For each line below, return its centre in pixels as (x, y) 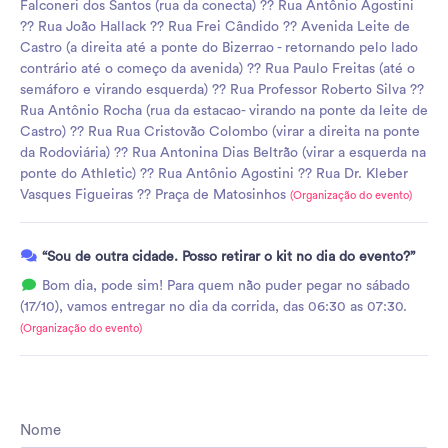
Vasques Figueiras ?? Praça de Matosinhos (155, 194)
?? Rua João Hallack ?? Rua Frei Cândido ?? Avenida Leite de (215, 26)
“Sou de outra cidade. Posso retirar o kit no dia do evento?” (226, 256)
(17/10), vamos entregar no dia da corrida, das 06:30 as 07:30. (213, 306)
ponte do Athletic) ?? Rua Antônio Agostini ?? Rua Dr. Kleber (214, 173)
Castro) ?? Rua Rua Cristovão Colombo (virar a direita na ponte (220, 131)
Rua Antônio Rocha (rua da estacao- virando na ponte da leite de (224, 110)
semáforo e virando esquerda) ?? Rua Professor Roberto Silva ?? (222, 89)
